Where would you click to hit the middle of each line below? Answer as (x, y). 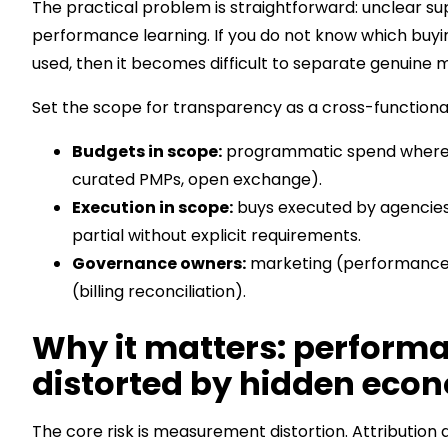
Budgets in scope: (147, 151)
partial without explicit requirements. (216, 235)
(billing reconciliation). (159, 291)
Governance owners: (159, 263)
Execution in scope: (152, 207)
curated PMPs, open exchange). (197, 179)
